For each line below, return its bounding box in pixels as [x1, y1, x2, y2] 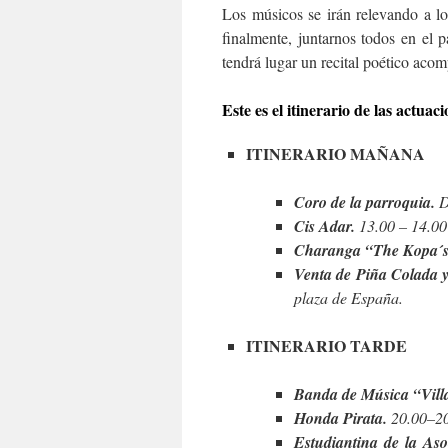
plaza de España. [294, 287, 403, 308]
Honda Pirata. [294, 407, 387, 429]
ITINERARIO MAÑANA [246, 142, 425, 165]
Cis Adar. [294, 215, 355, 237]
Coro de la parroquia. [294, 191, 435, 213]
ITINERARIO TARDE [246, 334, 407, 357]
